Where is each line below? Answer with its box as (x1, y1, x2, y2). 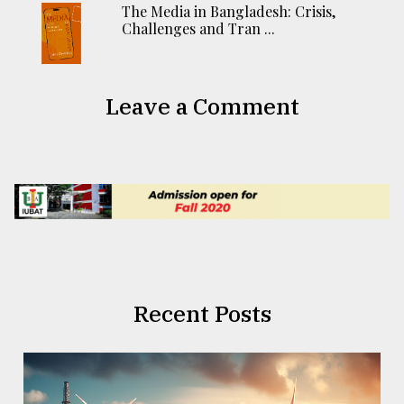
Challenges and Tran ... (122, 19, 275, 39)
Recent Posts (133, 298, 271, 328)
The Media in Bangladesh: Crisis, (122, 2, 335, 22)
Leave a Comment (105, 91, 299, 121)
